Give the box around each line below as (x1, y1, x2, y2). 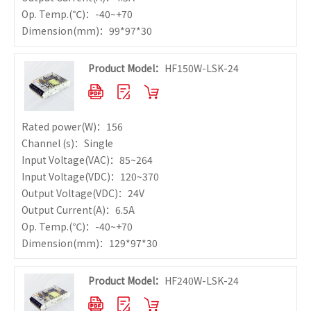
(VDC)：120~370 (85, 169, 159, 183)
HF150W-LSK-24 (165, 61, 239, 75)
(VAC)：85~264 (85, 153, 153, 167)
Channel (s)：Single (22, 136, 113, 150)
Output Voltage (22, 186, 92, 200)
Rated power (22, 119, 81, 133)
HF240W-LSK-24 (165, 274, 239, 287)
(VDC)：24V (92, 186, 144, 200)
